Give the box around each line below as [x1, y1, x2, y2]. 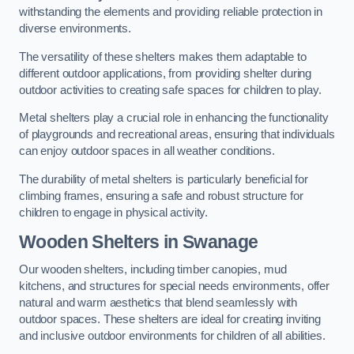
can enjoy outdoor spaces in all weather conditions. [19, 145, 275, 158]
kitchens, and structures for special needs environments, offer [19, 280, 330, 293]
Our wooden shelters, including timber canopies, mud [19, 263, 287, 277]
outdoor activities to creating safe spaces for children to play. [19, 83, 322, 96]
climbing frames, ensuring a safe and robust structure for [19, 190, 303, 203]
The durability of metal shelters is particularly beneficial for [19, 173, 308, 186]
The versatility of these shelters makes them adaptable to [19, 50, 307, 63]
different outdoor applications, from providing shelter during [19, 66, 312, 80]
